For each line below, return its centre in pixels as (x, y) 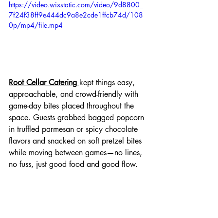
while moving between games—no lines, (77, 153)
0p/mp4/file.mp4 (36, 25)
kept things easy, (108, 83)
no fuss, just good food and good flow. (73, 164)
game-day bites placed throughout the (73, 106)
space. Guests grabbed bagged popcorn (78, 118)
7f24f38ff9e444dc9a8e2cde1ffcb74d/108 (76, 15)
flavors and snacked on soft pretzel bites (76, 141)
